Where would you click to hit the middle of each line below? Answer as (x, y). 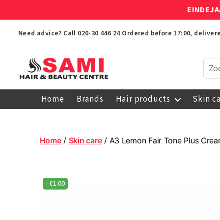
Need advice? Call (48, 33)
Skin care (85, 140)
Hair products (143, 99)
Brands (90, 99)
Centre (33, 137)
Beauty (34, 127)
